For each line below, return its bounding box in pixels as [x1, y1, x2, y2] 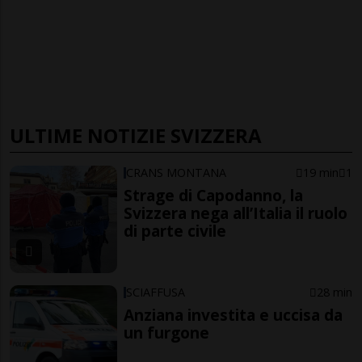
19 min [302, 165, 339, 181]
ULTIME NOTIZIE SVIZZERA [10, 122, 262, 149]
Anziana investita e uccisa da [124, 303, 343, 326]
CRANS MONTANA [126, 165, 227, 181]
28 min [316, 284, 352, 300]
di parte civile [124, 220, 227, 242]
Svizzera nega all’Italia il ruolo [124, 202, 348, 225]
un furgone [124, 321, 210, 343]
